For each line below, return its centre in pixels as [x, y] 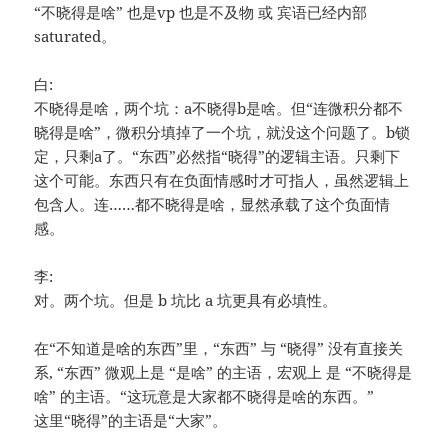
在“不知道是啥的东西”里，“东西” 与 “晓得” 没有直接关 [219, 348]
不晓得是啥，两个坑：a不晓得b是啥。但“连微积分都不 [219, 108]
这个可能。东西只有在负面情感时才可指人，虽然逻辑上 [222, 180]
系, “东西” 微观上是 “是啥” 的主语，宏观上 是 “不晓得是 [223, 372]
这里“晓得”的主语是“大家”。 [131, 420]
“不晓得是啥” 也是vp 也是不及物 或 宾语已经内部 [201, 12]
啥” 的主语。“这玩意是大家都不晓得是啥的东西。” [204, 396]
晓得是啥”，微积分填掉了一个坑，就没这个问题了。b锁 [222, 132]
